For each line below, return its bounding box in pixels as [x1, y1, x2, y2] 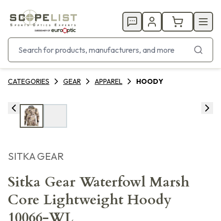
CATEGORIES [8, 77, 49, 86]
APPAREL [95, 77, 122, 86]
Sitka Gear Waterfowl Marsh [8, 173, 189, 191]
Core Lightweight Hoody [8, 190, 172, 209]
